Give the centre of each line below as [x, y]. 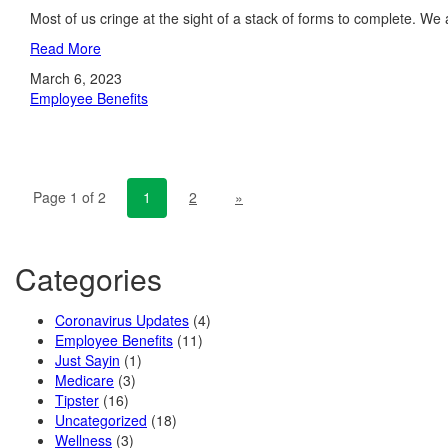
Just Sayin [87, 360]
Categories [88, 278]
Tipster [77, 400]
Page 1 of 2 [69, 197]
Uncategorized [101, 420]
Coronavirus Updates [122, 320]
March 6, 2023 [76, 78]
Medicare [84, 380]
